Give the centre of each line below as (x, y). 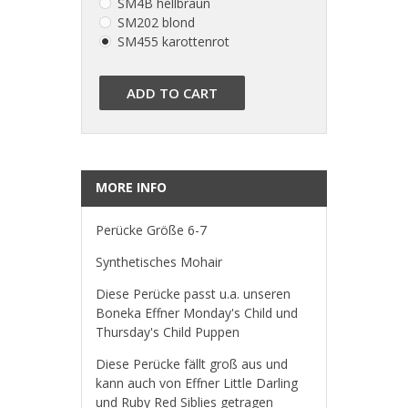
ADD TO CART (172, 93)
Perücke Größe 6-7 (151, 230)
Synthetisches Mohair (159, 262)
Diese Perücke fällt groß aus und (192, 364)
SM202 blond (156, 23)
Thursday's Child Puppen (168, 332)
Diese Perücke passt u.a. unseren (193, 294)
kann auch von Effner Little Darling (197, 383)
